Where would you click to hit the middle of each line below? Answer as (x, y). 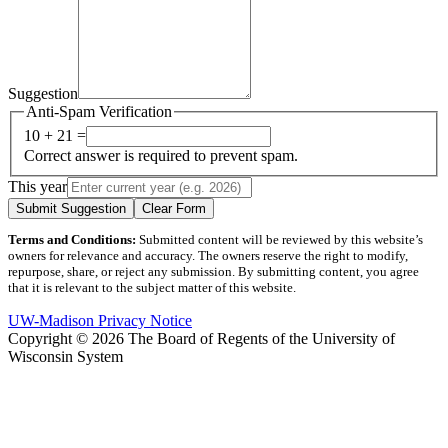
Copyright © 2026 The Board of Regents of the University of (201, 339)
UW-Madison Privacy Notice (100, 321)
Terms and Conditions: (72, 240)
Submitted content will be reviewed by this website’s (279, 240)
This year (37, 187)
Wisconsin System (65, 357)
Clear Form (174, 209)
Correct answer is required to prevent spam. (161, 156)
